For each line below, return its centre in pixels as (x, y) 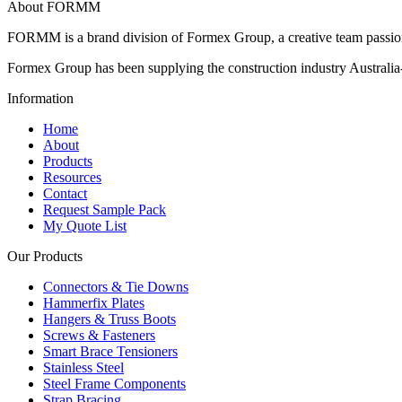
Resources (72, 178)
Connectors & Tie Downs (116, 287)
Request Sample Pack (105, 210)
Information (40, 99)
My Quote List (85, 226)
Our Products (45, 257)
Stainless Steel (83, 368)
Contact (65, 194)
